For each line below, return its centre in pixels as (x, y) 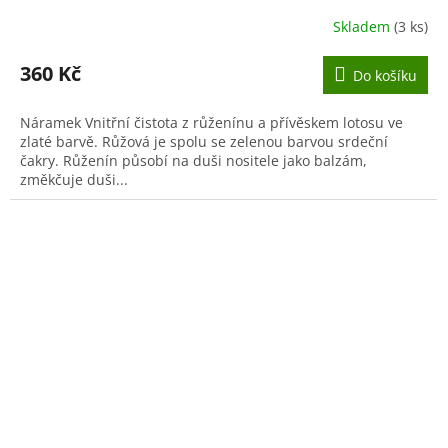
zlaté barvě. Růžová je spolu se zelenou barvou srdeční (204, 141)
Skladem (363, 27)
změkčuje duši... (74, 179)
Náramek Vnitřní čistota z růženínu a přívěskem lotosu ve (211, 122)
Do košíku (385, 75)
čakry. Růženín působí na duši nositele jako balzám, (193, 160)
